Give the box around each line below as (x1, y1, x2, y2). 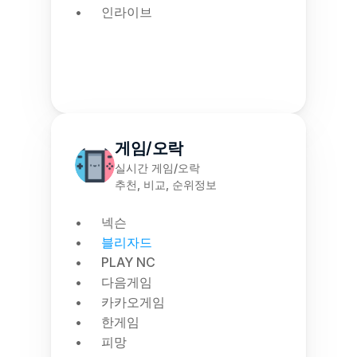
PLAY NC (101, 254, 155, 270)
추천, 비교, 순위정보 (115, 178, 217, 191)
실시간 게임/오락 (115, 161, 200, 175)
